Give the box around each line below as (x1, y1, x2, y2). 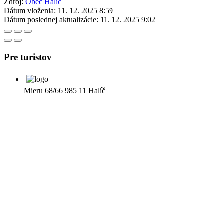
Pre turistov (4, 52, 52, 63)
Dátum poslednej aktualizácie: (4, 15, 98, 24)
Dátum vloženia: (4, 6, 56, 15)
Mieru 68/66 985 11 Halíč (24, 86, 105, 95)
